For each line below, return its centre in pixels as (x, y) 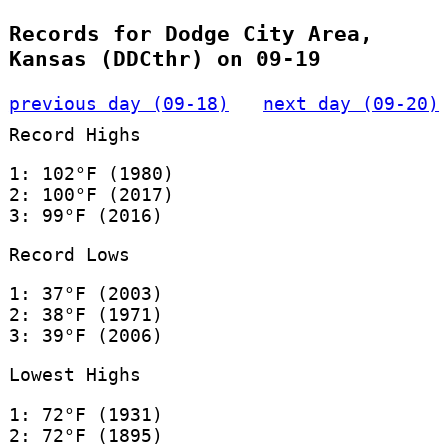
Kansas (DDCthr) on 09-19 (164, 59)
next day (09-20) (351, 103)
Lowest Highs (74, 375)
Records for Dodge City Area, (190, 34)
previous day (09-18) (118, 103)
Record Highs (74, 134)
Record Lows (69, 254)
